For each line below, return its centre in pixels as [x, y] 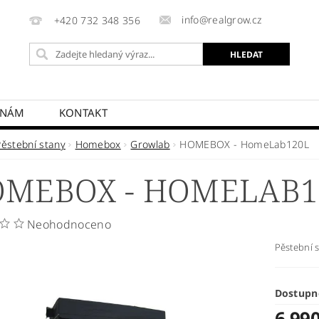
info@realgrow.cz [222, 20]
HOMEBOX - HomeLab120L [245, 144]
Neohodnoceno [69, 224]
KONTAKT [83, 113]
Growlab [150, 144]
